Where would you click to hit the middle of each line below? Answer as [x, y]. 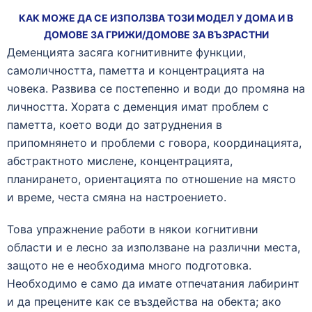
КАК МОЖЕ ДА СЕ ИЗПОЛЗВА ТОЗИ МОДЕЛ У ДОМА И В [156, 18]
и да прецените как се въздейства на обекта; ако [144, 302]
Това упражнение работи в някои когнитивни [133, 229]
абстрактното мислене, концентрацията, [120, 161]
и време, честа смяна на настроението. [117, 197]
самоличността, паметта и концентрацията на [136, 70]
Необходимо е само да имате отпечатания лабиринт [153, 283]
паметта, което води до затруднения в [115, 125]
